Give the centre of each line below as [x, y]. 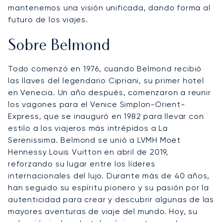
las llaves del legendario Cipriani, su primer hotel [106, 81]
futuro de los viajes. [48, 20]
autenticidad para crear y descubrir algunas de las [111, 200]
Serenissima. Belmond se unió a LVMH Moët [94, 140]
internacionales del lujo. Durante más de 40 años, [109, 176]
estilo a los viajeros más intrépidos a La [88, 128]
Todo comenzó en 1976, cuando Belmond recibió [105, 69]
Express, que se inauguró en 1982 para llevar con [106, 116]
